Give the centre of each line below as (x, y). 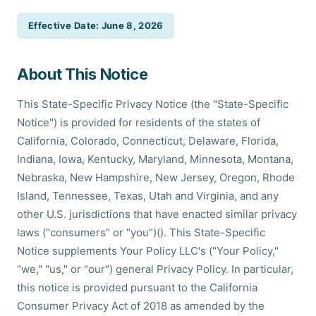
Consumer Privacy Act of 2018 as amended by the (141, 306)
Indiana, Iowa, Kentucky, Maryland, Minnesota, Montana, (155, 159)
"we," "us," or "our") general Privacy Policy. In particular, (155, 269)
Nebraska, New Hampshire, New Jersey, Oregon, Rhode (156, 177)
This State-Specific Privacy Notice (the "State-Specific (153, 104)
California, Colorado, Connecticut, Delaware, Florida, (148, 141)
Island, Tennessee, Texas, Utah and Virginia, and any (148, 196)
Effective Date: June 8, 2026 (96, 25)
